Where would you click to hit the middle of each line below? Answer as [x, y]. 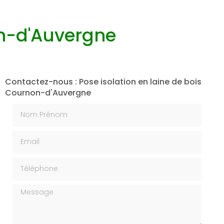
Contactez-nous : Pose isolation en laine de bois [103, 82]
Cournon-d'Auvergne [48, 93]
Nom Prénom [37, 108]
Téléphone [33, 162]
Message [29, 189]
